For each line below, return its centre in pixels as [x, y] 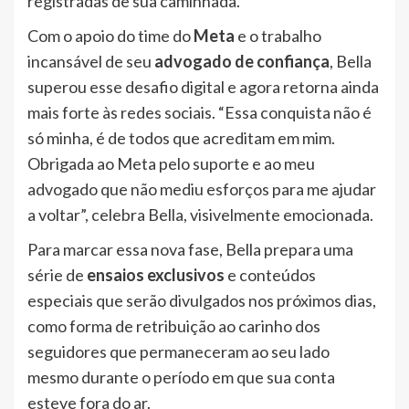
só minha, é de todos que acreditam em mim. [181, 138]
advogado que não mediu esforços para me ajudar [202, 189]
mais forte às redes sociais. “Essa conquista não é [199, 113]
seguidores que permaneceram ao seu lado [178, 352]
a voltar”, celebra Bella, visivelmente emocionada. [200, 215]
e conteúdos [270, 275]
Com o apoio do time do [110, 36]
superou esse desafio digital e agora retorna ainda [203, 87]
